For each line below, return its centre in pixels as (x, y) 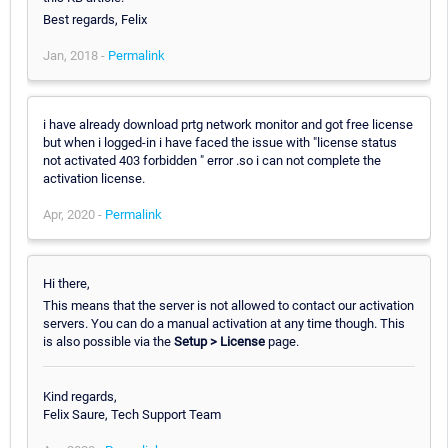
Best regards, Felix (95, 19)
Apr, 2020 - (74, 214)
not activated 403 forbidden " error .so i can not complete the (212, 160)
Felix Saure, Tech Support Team (132, 414)
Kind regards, (80, 396)
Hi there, (66, 283)
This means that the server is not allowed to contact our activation (228, 305)
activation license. (94, 178)
